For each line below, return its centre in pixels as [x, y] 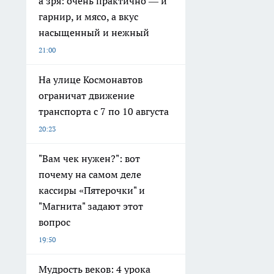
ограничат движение [87, 96]
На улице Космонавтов [91, 80]
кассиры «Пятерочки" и [92, 191]
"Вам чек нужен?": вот [89, 159]
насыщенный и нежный [94, 33]
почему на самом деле [90, 175]
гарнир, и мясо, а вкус [88, 17]
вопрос [54, 222]
